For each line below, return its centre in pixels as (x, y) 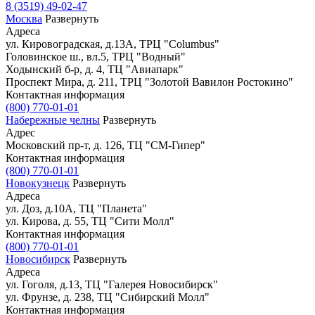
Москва (24, 18)
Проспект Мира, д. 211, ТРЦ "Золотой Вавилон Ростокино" (149, 82)
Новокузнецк (38, 183)
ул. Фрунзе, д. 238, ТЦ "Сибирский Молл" (108, 297)
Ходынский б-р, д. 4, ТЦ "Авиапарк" (95, 69)
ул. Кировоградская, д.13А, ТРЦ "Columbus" (112, 44)
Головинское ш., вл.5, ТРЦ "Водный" (96, 56)
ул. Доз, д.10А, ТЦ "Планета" (76, 208)
